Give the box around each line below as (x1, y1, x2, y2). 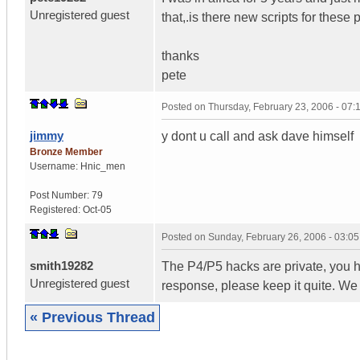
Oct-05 (83, 203, 112, 215)
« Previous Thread (30, 309, 155, 325)
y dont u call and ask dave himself (162, 129, 354, 143)
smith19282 (30, 258, 93, 272)
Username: (30, 160, 80, 172)
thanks (162, 48, 199, 63)
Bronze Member (30, 145, 103, 157)
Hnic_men (80, 160, 125, 172)
